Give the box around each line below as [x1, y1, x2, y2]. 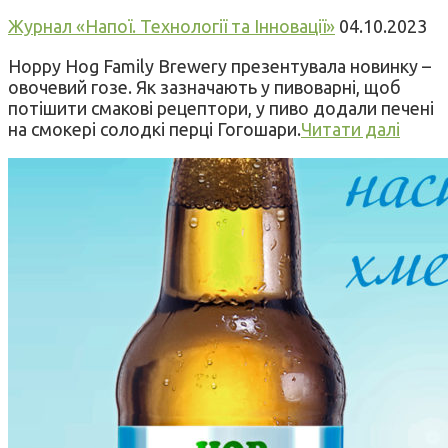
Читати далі [301, 119, 400, 140]
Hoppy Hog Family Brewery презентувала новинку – [8, 56, 431, 77]
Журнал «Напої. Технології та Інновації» [8, 16, 335, 37]
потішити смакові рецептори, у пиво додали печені [8, 98, 434, 119]
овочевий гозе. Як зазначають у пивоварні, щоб [8, 77, 401, 98]
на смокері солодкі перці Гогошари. [8, 119, 301, 140]
